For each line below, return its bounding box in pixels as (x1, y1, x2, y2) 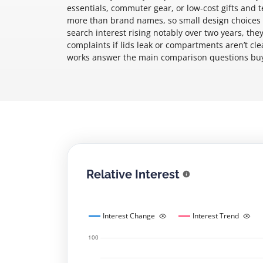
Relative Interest (86, 167, 180, 181)
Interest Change (103, 211, 155, 221)
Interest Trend (193, 211, 239, 221)
